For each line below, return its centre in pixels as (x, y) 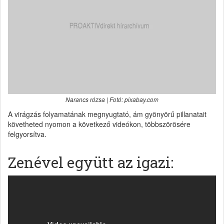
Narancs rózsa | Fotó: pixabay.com (112, 99)
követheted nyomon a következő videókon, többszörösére (99, 124)
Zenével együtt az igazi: (91, 162)
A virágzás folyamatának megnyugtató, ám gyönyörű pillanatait (107, 114)
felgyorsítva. (27, 134)
